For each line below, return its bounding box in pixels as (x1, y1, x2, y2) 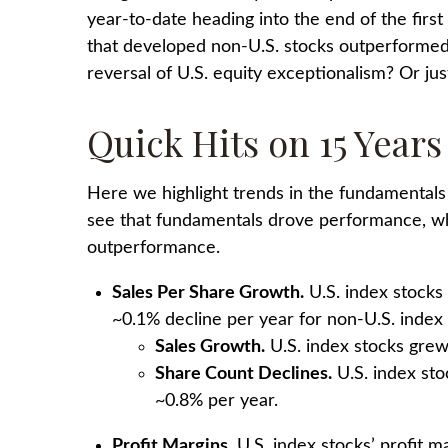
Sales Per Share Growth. (112, 284, 304, 302)
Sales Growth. (155, 338, 265, 356)
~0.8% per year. (155, 392, 278, 410)
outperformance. (87, 239, 220, 257)
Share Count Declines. (155, 365, 332, 383)
